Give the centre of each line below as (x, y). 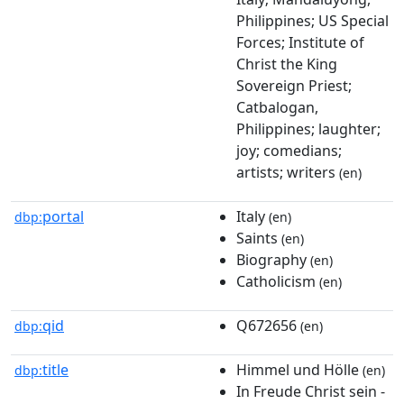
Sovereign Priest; (294, 85)
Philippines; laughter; (308, 129)
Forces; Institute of (300, 42)
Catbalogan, (277, 107)
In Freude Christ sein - (311, 391)
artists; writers (286, 172)
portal (63, 216)
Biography (271, 259)
